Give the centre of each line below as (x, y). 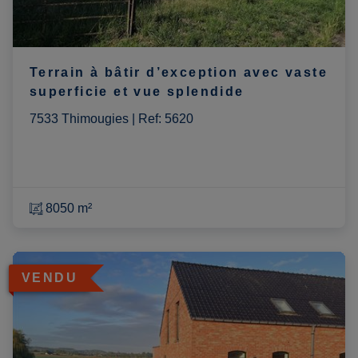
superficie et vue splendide (137, 92)
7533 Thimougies (79, 119)
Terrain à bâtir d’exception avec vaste (178, 73)
